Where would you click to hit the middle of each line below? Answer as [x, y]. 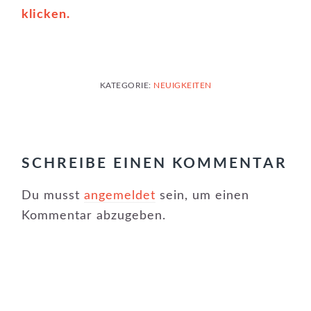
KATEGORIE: [126, 85]
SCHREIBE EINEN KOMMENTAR [155, 163]
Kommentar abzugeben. [94, 216]
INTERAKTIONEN [100, 140]
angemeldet [120, 196]
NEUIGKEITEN [183, 85]
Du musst [53, 196]
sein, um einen [203, 196]
